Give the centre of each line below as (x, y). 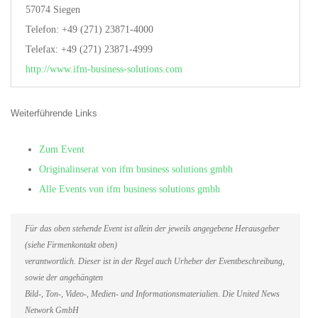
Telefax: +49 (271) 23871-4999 (89, 49)
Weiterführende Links (54, 113)
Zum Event (62, 149)
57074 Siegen (53, 10)
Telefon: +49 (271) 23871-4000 (89, 29)
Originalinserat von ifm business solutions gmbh (136, 169)
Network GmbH (52, 311)
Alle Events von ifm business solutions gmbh (130, 189)
